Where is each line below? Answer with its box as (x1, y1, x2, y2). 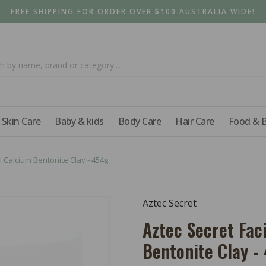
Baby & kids (55, 115, 104, 128)
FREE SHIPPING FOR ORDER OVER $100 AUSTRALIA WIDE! (11, 7, 255, 17)
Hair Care (175, 115, 214, 128)
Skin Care (1, 115, 40, 128)
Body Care (118, 115, 161, 128)
